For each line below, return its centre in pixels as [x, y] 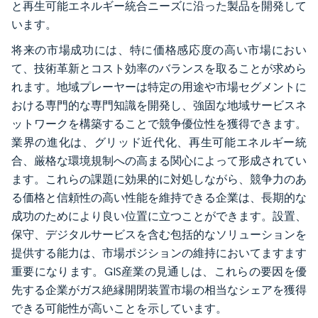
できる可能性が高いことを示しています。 [119, 308]
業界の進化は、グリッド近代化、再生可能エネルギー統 [159, 142]
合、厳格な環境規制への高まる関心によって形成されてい [159, 160]
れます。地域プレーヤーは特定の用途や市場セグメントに [159, 87]
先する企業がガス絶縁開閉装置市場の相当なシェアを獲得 [159, 290]
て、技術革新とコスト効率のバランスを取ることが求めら [159, 68]
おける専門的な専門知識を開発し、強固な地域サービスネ [159, 105]
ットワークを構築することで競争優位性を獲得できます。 [159, 124]
